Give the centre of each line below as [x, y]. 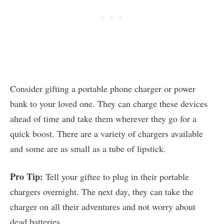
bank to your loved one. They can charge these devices [109, 104]
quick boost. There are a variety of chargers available [106, 134]
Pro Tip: [26, 177]
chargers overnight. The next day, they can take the [102, 192]
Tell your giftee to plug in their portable [116, 177]
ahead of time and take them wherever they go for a [103, 119]
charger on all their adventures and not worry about [103, 207]
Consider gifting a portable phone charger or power [103, 89]
